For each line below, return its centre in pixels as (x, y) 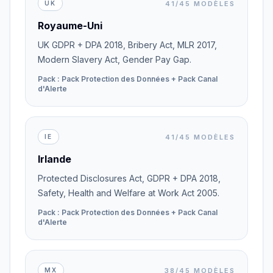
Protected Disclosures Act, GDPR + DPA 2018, (129, 178)
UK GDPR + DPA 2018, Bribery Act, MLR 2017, (127, 45)
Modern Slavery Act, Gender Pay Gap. (115, 59)
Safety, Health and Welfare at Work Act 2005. (129, 193)
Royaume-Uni (70, 26)
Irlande (55, 159)
